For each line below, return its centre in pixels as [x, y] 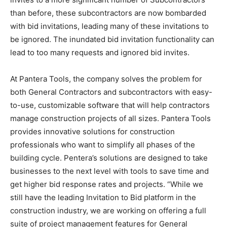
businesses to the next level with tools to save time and [109, 171]
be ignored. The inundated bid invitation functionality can [112, 39]
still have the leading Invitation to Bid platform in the [103, 197]
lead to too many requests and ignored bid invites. [100, 52]
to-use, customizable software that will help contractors [110, 105]
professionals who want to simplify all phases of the [103, 145]
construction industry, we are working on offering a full [108, 211]
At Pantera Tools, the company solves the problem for [106, 79]
